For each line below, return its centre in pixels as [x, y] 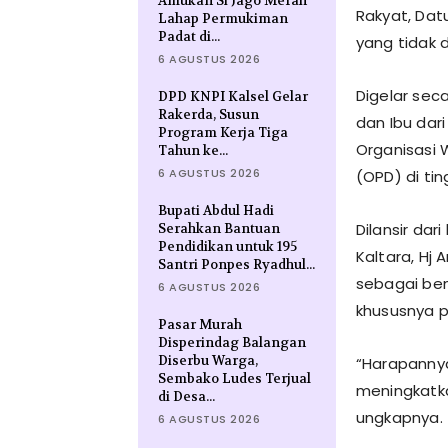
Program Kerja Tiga [223, 132]
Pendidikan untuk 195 [227, 246]
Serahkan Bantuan [219, 228]
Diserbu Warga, [208, 360]
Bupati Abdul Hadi [216, 210]
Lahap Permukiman [223, 18]
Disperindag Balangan [232, 342]
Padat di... [189, 36]
